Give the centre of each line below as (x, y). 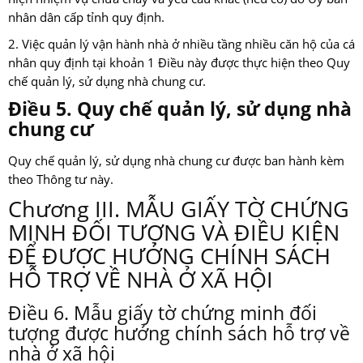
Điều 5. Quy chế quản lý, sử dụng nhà (180, 109)
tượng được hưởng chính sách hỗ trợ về (179, 333)
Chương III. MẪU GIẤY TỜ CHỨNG (179, 209)
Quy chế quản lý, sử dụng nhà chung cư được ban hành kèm (176, 161)
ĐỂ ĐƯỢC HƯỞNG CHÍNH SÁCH (169, 256)
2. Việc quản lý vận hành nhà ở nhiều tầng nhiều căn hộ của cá (181, 45)
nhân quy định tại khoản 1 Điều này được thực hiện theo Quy (179, 63)
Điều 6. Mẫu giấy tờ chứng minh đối (162, 313)
